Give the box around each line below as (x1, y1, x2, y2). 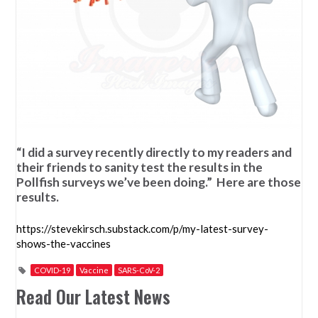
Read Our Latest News (16, 283, 171, 309)
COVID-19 (34, 265, 71, 275)
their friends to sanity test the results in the (16, 160, 263, 175)
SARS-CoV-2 (118, 265, 160, 275)
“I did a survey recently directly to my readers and (16, 145, 292, 160)
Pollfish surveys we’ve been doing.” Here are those (16, 175, 302, 190)
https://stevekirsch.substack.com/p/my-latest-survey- (16, 221, 269, 235)
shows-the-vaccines (16, 236, 111, 250)
